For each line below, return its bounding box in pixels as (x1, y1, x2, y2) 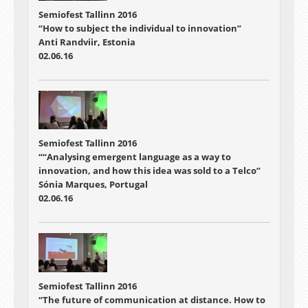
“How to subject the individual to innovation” (38, 22, 241, 34)
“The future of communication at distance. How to (38, 293, 265, 306)
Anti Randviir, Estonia (38, 36, 135, 48)
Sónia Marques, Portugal (38, 178, 148, 191)
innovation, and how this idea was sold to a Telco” (38, 164, 261, 177)
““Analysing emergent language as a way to (38, 151, 231, 164)
